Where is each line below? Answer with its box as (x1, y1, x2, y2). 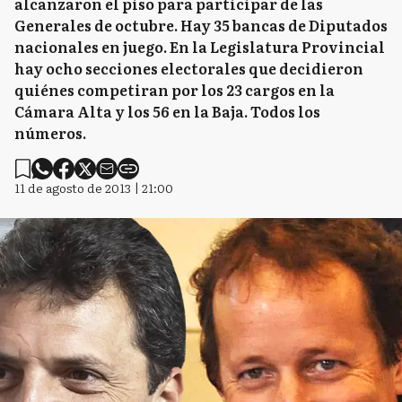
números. (14, 122, 86, 144)
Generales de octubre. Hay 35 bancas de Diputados (14, 14, 388, 36)
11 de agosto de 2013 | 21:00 (14, 179, 173, 197)
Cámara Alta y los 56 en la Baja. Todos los (14, 100, 320, 122)
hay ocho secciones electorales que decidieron (14, 57, 363, 79)
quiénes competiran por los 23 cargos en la (14, 79, 335, 100)
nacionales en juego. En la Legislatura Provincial (14, 36, 385, 57)
